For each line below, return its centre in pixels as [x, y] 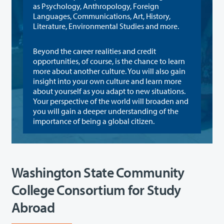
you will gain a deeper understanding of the [106, 111]
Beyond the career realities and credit [94, 51]
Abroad [33, 207]
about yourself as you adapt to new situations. [109, 91]
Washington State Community [98, 172]
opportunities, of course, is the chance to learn [100, 61]
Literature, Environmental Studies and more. [106, 26]
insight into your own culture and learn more [82, 81]
